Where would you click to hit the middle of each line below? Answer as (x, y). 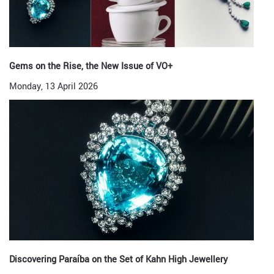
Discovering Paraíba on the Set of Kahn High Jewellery (118, 260)
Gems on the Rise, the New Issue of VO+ (91, 66)
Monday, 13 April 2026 (54, 87)
